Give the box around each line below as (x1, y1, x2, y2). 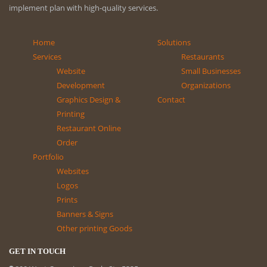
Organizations (181, 80, 231, 91)
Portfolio (33, 151, 64, 163)
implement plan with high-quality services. (9, 2, 158, 14)
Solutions (157, 37, 191, 48)
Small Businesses (181, 66, 241, 77)
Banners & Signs (57, 209, 113, 220)
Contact (157, 94, 185, 105)
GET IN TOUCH (9, 247, 66, 256)
